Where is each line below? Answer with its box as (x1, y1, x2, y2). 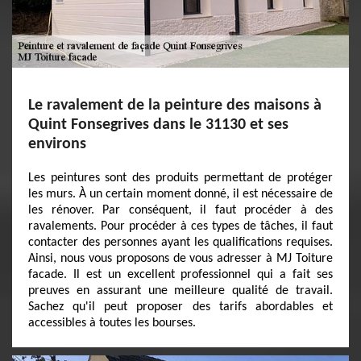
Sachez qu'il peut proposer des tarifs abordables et (28, 301, 333, 313)
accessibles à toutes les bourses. (28, 317, 196, 330)
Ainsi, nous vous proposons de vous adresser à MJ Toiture (28, 252, 333, 265)
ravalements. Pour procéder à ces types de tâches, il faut (28, 220, 333, 233)
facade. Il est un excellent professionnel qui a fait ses (28, 268, 333, 281)
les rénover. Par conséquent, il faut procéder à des (28, 204, 333, 217)
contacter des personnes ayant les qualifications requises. (28, 236, 333, 249)
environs (28, 136, 86, 152)
